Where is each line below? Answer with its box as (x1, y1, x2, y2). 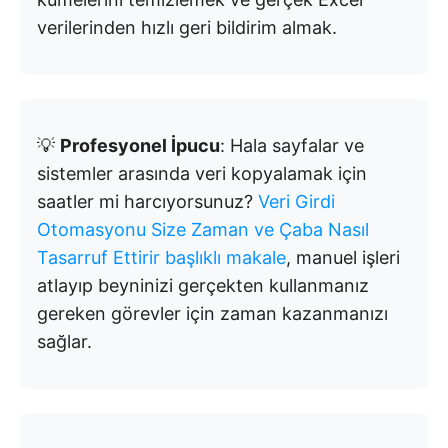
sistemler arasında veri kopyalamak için (37, 163, 367, 185)
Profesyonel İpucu (60, 135, 220, 157)
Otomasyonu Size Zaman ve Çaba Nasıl (37, 219, 369, 241)
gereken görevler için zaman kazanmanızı (37, 303, 388, 325)
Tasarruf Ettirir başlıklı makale (37, 247, 286, 269)
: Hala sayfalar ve (220, 135, 364, 157)
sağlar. (37, 331, 92, 353)
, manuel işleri (286, 247, 400, 269)
